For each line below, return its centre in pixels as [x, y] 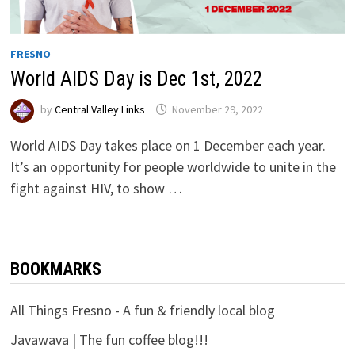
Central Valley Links [99, 109]
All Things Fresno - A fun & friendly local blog [142, 310]
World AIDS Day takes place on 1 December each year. [168, 145]
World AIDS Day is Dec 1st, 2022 [136, 78]
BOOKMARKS [55, 269]
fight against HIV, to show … [96, 188]
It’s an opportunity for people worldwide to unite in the [173, 166]
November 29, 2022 [217, 109]
